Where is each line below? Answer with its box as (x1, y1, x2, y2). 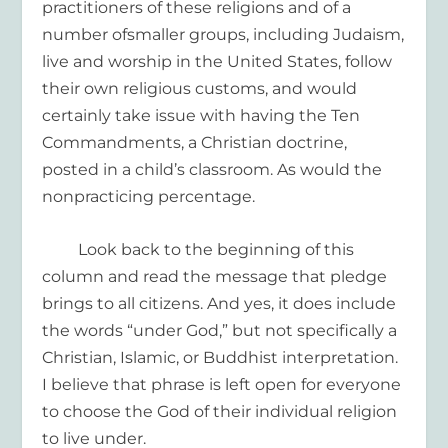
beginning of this (217, 239, 355, 259)
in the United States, (176, 52, 342, 72)
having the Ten (240, 106, 361, 126)
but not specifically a (228, 320, 398, 340)
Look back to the (78, 239, 218, 259)
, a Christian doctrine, (181, 133, 348, 153)
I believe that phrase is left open (42, 374, 302, 394)
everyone (326, 374, 402, 394)
